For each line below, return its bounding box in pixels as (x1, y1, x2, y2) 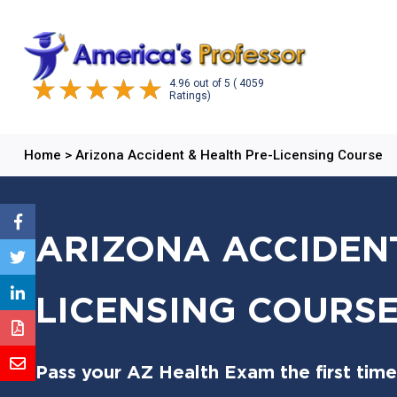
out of (192, 76, 224, 90)
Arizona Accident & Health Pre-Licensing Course (74, 147, 383, 163)
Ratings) (168, 89, 211, 102)
